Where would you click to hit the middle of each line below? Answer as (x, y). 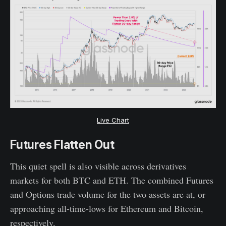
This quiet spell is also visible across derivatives (98, 166)
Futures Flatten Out (62, 145)
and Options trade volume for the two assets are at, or (108, 194)
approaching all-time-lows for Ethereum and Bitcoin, (107, 209)
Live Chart (113, 120)
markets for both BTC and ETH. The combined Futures (112, 180)
